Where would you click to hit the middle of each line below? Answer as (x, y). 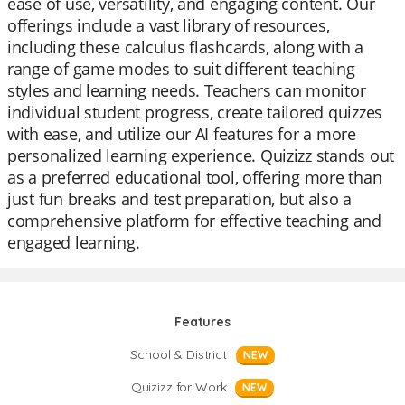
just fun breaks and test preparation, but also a (180, 199)
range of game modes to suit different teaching (181, 69)
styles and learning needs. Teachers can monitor (187, 90)
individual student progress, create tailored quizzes (195, 112)
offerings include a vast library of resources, (169, 25)
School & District (179, 354)
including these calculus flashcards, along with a (185, 47)
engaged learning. (74, 242)
